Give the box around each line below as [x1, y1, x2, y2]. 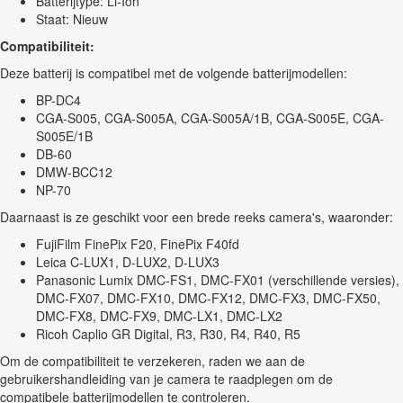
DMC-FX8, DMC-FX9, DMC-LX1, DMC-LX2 [36, 307, 282, 326]
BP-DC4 [36, 91, 81, 110]
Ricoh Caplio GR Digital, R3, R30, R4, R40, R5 [36, 325, 300, 344]
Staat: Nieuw [36, 10, 108, 29]
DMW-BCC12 [36, 163, 112, 182]
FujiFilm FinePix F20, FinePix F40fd [36, 235, 239, 254]
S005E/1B [36, 127, 93, 146]
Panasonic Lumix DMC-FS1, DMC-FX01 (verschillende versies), [36, 271, 399, 290]
